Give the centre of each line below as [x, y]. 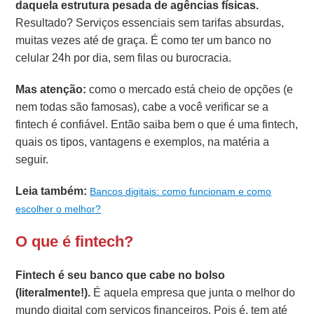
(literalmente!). [53, 292]
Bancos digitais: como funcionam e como [181, 191]
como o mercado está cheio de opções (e [190, 89]
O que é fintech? [75, 241]
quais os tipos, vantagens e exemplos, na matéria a [143, 142]
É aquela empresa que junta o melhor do [193, 292]
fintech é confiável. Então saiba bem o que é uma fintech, [157, 124]
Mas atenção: [51, 89]
